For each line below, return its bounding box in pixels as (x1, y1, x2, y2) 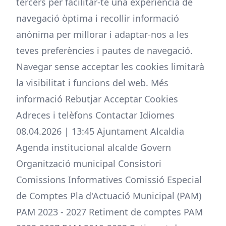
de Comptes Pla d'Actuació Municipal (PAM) (16, 190, 201, 202)
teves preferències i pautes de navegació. (16, 44, 193, 56)
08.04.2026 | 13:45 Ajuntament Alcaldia (16, 125, 184, 137)
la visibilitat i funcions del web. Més (16, 77, 168, 89)
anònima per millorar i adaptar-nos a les (16, 28, 189, 40)
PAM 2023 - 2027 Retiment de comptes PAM (16, 206, 203, 218)
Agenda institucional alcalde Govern (16, 141, 171, 153)
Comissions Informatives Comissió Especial (16, 174, 202, 186)
